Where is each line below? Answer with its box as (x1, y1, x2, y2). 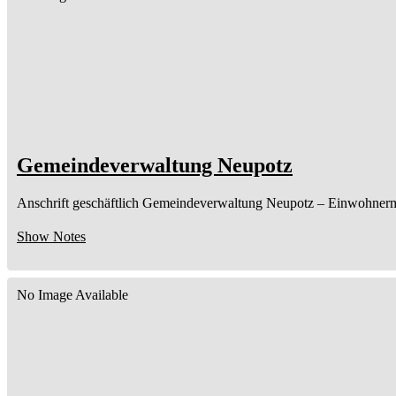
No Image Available (17, 286, 128, 302)
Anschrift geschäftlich (17, 194, 139, 210)
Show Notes (17, 228, 86, 244)
